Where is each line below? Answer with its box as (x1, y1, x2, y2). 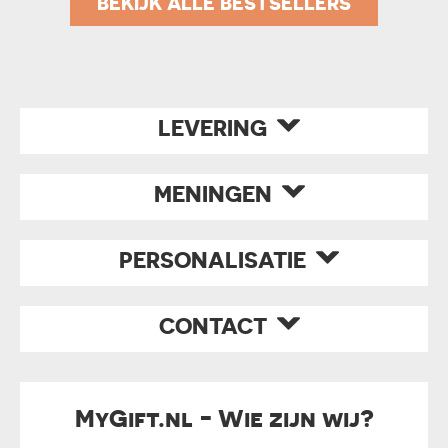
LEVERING (158, 115, 267, 141)
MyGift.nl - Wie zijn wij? (74, 404, 374, 433)
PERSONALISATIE (119, 247, 306, 273)
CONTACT (158, 313, 267, 339)
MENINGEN (153, 181, 272, 207)
